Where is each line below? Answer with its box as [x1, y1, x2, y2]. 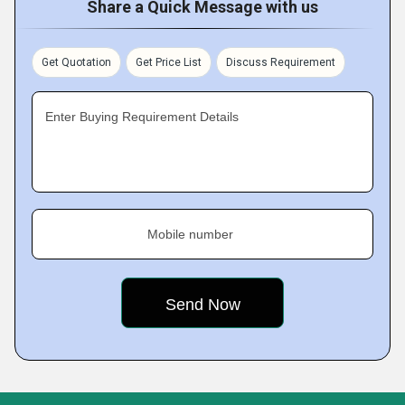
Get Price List [136, 56, 202, 69]
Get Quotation [42, 56, 111, 69]
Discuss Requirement [226, 56, 335, 69]
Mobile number [147, 227, 233, 241]
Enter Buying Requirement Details [45, 109, 239, 124]
